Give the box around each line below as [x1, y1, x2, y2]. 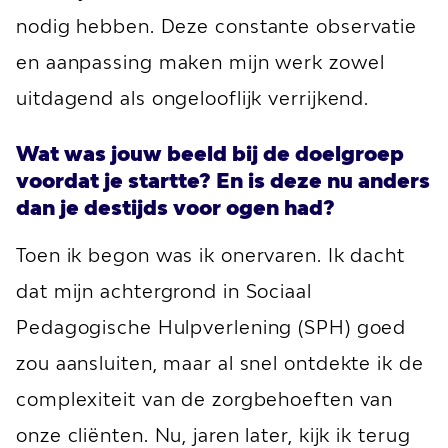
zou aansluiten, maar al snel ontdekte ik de [16, 352, 424, 374]
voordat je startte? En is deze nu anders [16, 168, 430, 192]
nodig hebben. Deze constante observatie [16, 15, 418, 37]
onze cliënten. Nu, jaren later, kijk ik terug [16, 424, 411, 446]
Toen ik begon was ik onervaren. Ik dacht [16, 244, 405, 266]
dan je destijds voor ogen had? [16, 195, 335, 219]
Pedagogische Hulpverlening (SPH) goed [16, 316, 407, 338]
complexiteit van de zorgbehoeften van [16, 388, 394, 410]
